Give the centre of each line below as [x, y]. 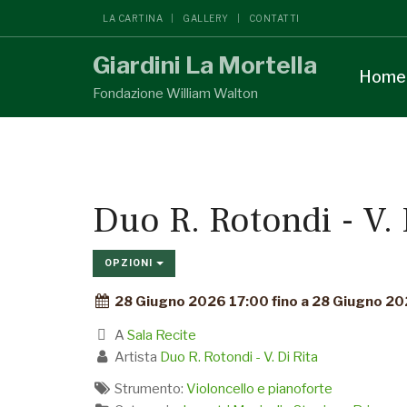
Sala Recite [161, 335]
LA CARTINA [133, 18]
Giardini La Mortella [205, 65]
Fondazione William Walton [175, 94]
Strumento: [149, 389]
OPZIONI [130, 263]
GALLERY [206, 18]
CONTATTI [274, 18]
